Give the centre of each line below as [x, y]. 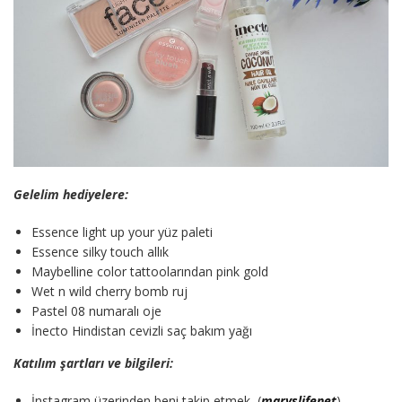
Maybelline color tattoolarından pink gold [150, 271]
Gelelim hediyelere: [71, 194]
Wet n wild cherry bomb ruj [109, 291]
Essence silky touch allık [100, 251]
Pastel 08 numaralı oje [96, 310]
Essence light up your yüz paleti [122, 232]
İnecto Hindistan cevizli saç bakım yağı [142, 330]
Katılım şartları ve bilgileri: [93, 363]
